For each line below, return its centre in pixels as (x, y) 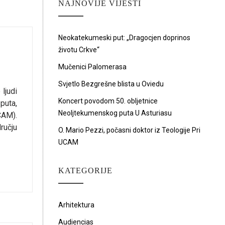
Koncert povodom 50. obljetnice (108, 101)
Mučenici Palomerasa (92, 67)
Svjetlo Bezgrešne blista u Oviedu (111, 84)
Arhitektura (76, 205)
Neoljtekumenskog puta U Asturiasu (115, 113)
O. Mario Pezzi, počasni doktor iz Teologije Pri (129, 130)
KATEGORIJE (85, 171)
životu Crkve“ (79, 50)
